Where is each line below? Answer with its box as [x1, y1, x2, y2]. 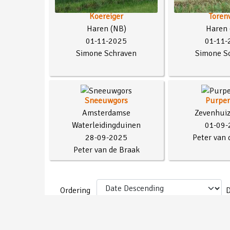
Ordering [60, 185, 92, 196]
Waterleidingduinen [72, 120, 141, 131]
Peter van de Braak [73, 145, 140, 156]
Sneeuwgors [85, 95, 128, 106]
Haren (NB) [86, 23, 126, 34]
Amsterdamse [82, 108, 130, 119]
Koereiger [89, 11, 123, 22]
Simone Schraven [76, 48, 137, 59]
